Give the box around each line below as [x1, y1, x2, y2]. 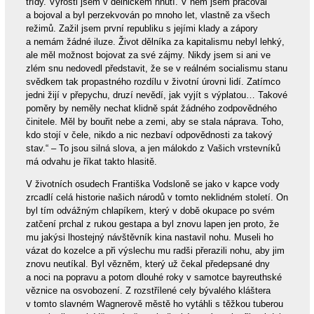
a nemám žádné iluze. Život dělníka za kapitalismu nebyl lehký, [25, 36, 285, 47]
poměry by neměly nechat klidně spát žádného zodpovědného [25, 102, 277, 114]
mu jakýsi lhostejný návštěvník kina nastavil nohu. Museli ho [25, 231, 273, 243]
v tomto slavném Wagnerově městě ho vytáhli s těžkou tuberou [25, 298, 283, 309]
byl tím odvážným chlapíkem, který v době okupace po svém [25, 205, 275, 216]
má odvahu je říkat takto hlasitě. [25, 156, 157, 167]
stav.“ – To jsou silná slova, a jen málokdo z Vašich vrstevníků [25, 142, 280, 153]
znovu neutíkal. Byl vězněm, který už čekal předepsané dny [25, 258, 270, 269]
